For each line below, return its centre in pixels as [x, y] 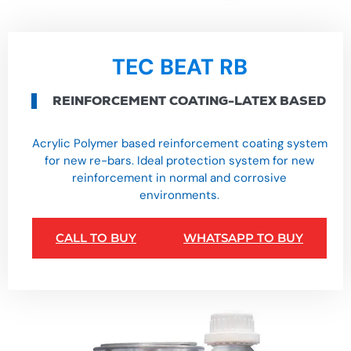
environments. [179, 195]
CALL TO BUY [96, 237]
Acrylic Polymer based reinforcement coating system [179, 143]
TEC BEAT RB [179, 67]
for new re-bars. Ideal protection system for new [179, 160]
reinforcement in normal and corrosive [179, 177]
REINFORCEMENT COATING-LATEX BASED [189, 100]
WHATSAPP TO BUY [243, 237]
